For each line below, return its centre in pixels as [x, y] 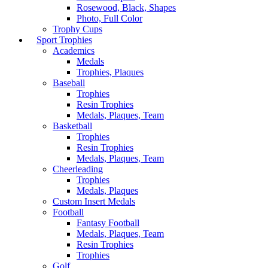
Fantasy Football [108, 223]
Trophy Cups [77, 29]
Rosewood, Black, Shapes [126, 7]
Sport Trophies [64, 40]
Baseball [69, 83]
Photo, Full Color [109, 18]
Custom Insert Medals [94, 201]
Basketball [72, 126]
